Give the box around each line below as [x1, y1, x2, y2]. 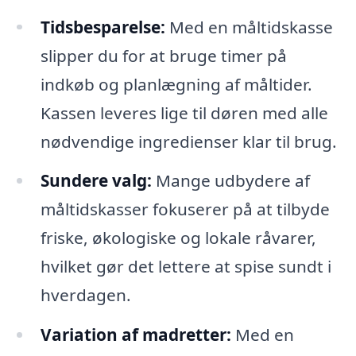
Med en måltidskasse [164, 15, 333, 38]
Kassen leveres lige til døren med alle [40, 101, 328, 124]
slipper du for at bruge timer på [40, 44, 287, 67]
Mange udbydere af [151, 169, 310, 192]
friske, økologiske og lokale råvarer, [40, 226, 316, 250]
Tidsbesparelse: [40, 15, 165, 38]
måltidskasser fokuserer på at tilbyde [40, 198, 330, 221]
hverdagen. [40, 284, 131, 307]
